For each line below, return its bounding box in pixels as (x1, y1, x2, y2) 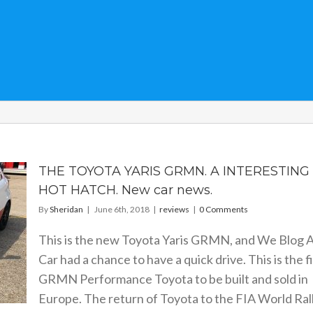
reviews (159, 204, 189, 214)
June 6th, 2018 (94, 204, 150, 214)
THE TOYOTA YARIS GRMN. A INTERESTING (38, 163, 310, 179)
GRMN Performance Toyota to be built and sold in (38, 271, 308, 286)
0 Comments (198, 204, 248, 214)
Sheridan (49, 204, 83, 214)
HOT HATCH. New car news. (38, 182, 212, 198)
